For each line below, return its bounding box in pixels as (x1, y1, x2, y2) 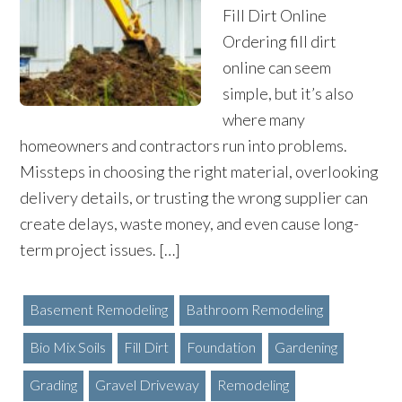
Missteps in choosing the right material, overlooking (20, 162, 380, 181)
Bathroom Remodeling (185, 301, 323, 318)
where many (223, 109, 305, 129)
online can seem (223, 57, 331, 77)
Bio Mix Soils (29, 338, 106, 355)
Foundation (187, 338, 257, 355)
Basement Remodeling (29, 301, 168, 318)
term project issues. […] (20, 240, 181, 259)
